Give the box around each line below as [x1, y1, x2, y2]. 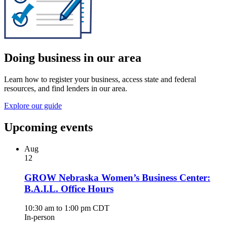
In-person [24, 213, 55, 222]
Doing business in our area [4, 51, 141, 65]
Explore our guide [4, 101, 62, 110]
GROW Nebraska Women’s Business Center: [24, 172, 210, 183]
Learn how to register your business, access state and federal [4, 75, 196, 84]
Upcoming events [4, 121, 93, 134]
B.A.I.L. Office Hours [24, 183, 113, 194]
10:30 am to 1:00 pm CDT [24, 204, 109, 213]
